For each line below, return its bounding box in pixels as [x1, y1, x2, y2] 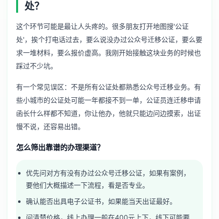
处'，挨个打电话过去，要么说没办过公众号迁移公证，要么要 [16, 35, 202, 44]
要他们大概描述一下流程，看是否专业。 [26, 181, 150, 190]
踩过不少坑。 [16, 62, 57, 70]
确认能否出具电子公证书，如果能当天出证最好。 [26, 197, 177, 206]
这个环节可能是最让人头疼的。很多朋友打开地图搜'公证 [16, 22, 189, 31]
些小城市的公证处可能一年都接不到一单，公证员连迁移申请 [16, 96, 201, 105]
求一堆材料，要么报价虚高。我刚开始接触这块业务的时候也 [16, 48, 201, 57]
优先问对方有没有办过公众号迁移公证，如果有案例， [26, 169, 191, 177]
